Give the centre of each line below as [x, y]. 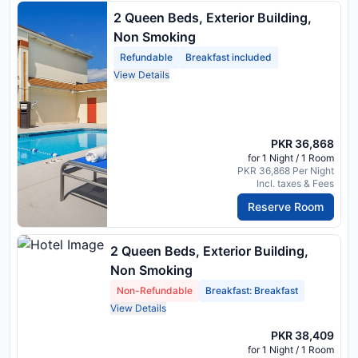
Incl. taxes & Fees [295, 183]
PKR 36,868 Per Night [286, 170]
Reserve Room [286, 206]
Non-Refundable [155, 290]
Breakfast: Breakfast [252, 290]
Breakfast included [229, 58]
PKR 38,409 [302, 335]
